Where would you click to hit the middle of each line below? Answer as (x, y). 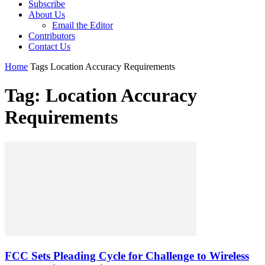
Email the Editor (83, 25)
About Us (47, 14)
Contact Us (49, 46)
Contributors (52, 36)
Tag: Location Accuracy (101, 96)
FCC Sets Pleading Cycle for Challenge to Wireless (127, 256)
